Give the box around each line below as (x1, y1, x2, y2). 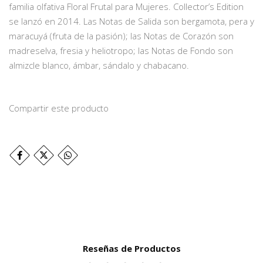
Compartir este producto (9, 102, 109, 114)
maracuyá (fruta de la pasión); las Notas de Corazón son (9, 30, 234, 42)
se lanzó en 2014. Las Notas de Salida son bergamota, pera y (9, 15, 254, 28)
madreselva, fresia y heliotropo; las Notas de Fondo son (9, 45, 233, 57)
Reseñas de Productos (82, 242, 181, 255)
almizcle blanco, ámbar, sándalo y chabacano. (9, 59, 189, 72)
